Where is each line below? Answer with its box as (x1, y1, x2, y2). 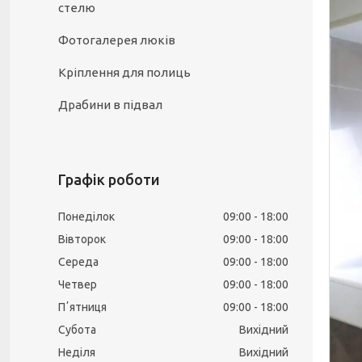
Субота (58, 323, 96, 336)
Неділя (58, 346, 95, 359)
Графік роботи (58, 171, 160, 187)
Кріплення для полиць (58, 65, 191, 79)
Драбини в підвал (58, 98, 162, 112)
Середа (58, 255, 99, 268)
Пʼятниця (58, 301, 107, 314)
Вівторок (58, 233, 106, 246)
